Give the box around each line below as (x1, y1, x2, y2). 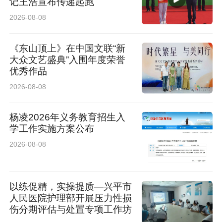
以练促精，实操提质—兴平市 (9, 181, 132, 192)
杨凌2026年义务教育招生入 (9, 112, 126, 123)
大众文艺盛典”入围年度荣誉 (9, 54, 126, 65)
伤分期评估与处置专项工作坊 (9, 204, 132, 215)
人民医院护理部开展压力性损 (9, 193, 132, 203)
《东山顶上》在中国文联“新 (9, 43, 126, 54)
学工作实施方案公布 (9, 123, 95, 134)
